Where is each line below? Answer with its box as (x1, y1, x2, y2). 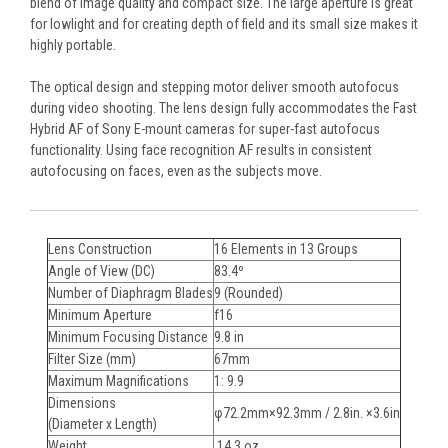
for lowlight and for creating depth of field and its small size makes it (30, 15, 418, 32)
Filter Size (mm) (48, 350, 136, 367)
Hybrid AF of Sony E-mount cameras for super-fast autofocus (30, 120, 380, 137)
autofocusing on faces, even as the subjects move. (30, 162, 322, 179)
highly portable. (30, 36, 116, 53)
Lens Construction (48, 240, 152, 257)
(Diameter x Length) (48, 415, 157, 432)
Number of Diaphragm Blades (48, 284, 213, 301)
